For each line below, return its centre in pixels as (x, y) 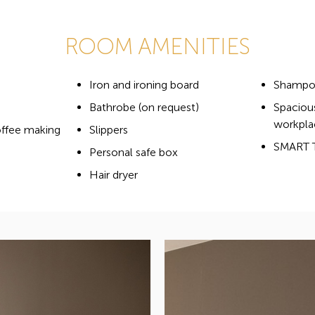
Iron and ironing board (144, 85)
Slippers (108, 130)
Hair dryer (113, 175)
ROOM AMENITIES (157, 47)
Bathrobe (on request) (144, 108)
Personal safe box (133, 153)
